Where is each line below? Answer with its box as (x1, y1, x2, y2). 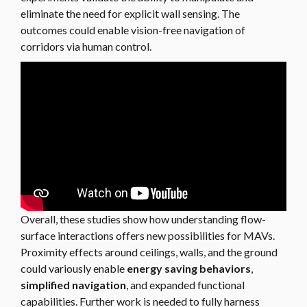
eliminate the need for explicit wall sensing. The (21, 7, 240, 20)
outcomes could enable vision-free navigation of (21, 23, 245, 36)
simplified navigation (21, 278, 126, 292)
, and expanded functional (126, 278, 245, 292)
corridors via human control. (21, 40, 151, 53)
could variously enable (21, 262, 127, 275)
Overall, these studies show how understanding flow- (21, 212, 266, 226)
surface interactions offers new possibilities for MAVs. (21, 229, 275, 243)
